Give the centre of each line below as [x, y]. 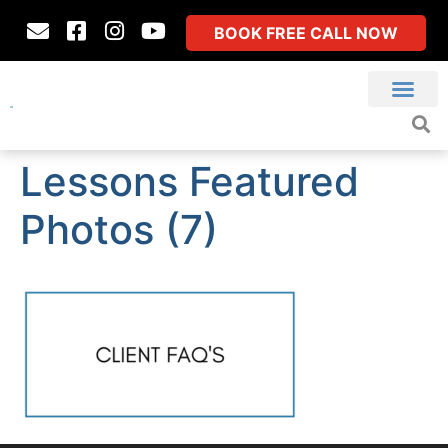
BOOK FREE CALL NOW [306, 33]
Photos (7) [119, 229]
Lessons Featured [189, 181]
